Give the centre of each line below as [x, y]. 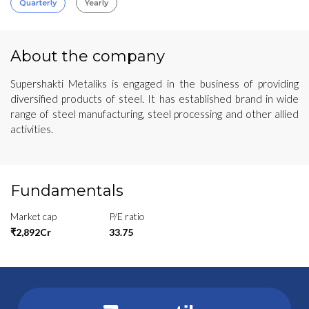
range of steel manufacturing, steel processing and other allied [154, 113]
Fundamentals [67, 190]
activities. [32, 129]
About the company [88, 56]
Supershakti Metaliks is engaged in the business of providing [154, 83]
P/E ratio [127, 216]
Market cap [33, 216]
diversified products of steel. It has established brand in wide [154, 98]
